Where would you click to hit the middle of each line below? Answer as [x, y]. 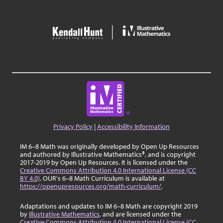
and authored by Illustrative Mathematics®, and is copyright [108, 155]
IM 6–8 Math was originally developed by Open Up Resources [110, 147]
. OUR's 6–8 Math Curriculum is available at [102, 178]
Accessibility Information [133, 127]
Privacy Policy [73, 127]
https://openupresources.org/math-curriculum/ [91, 186]
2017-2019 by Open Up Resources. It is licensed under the [104, 163]
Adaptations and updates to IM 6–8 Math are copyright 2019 [109, 206]
